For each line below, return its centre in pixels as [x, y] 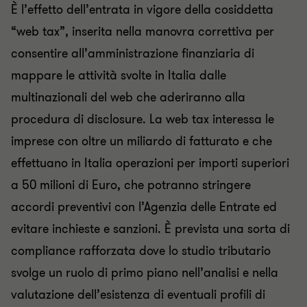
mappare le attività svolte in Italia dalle [119, 75]
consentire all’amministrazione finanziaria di [133, 53]
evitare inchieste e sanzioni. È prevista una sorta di [150, 229]
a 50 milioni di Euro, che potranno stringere [131, 185]
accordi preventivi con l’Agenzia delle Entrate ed [144, 207]
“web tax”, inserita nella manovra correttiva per [143, 32]
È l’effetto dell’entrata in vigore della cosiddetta [142, 10]
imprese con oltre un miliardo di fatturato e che [142, 141]
